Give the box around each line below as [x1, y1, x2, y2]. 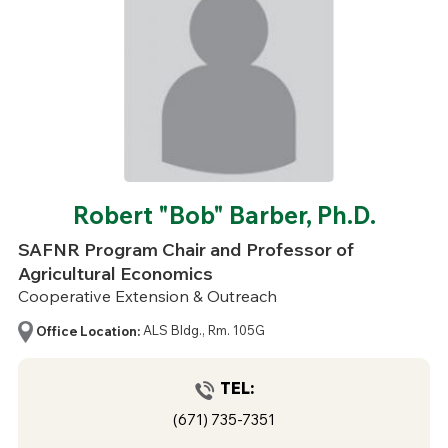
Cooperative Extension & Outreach [17, 286, 277, 307]
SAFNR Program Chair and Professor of [17, 238, 354, 262]
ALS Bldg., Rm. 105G [142, 322, 265, 339]
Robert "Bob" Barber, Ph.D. [72, 200, 376, 231]
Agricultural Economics [17, 262, 213, 286]
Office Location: [32, 322, 143, 339]
